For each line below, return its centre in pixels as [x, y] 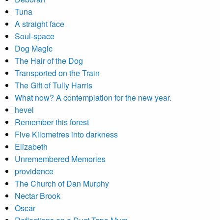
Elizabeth [31, 147]
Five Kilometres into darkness [66, 134]
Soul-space [35, 36]
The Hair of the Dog [49, 61]
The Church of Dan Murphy [62, 183]
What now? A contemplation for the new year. [93, 97]
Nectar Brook [38, 196]
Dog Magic [34, 48]
